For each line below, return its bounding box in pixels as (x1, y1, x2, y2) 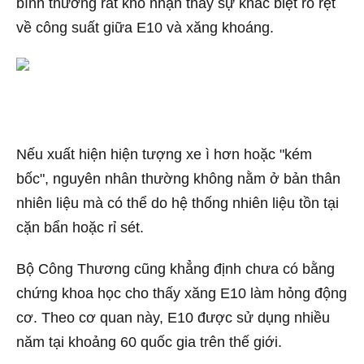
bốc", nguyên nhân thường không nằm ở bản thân (16, 170, 340, 187)
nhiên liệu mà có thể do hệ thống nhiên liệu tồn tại (16, 194, 339, 211)
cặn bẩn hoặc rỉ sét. (16, 219, 144, 236)
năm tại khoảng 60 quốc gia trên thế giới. (16, 334, 282, 351)
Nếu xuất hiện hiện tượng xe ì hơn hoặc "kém (16, 145, 312, 162)
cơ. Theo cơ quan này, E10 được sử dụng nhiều (16, 310, 330, 327)
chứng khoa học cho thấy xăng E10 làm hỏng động (16, 285, 347, 302)
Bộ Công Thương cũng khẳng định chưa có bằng (16, 261, 335, 278)
